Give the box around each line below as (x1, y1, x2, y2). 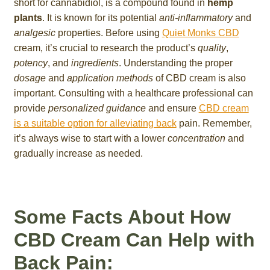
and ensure (145, 103, 199, 114)
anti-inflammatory (159, 13, 233, 24)
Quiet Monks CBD (162, 28, 239, 39)
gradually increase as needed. (13, 148, 143, 159)
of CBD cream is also (152, 73, 246, 84)
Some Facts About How (13, 206, 231, 228)
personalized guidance (48, 103, 146, 114)
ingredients (71, 58, 119, 69)
